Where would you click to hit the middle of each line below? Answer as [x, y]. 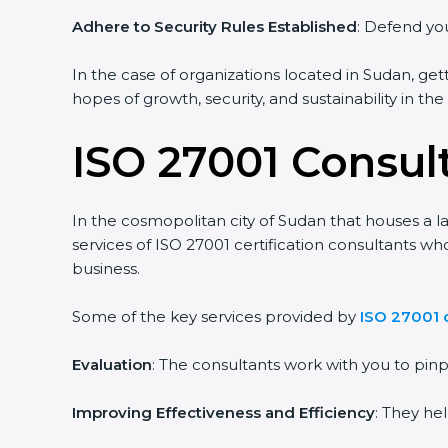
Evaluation [112, 364]
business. [106, 268]
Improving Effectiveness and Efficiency [223, 412]
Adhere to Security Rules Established [214, 26]
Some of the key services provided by [214, 316]
